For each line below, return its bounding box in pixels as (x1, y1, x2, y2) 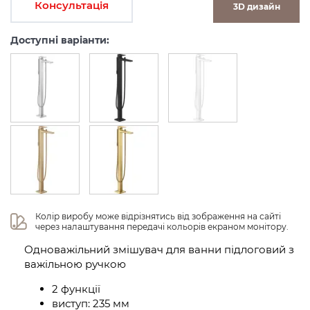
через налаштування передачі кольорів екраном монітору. (35, 221, 289, 232)
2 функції (52, 282, 100, 295)
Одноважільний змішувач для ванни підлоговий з (24, 243, 294, 256)
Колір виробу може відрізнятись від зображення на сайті (35, 211, 284, 221)
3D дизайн (232, 1, 280, 12)
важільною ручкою (24, 257, 126, 271)
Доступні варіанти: (10, 34, 109, 46)
